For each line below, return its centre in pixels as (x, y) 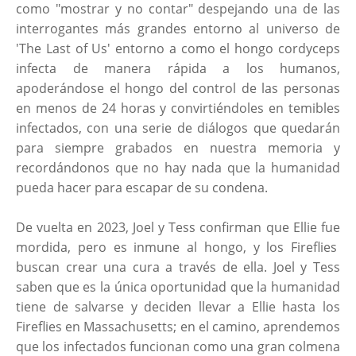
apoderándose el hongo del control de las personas (178, 88)
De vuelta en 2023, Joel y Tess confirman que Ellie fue (178, 227)
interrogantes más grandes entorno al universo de (178, 28)
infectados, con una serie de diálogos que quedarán (178, 128)
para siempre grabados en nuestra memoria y (178, 147)
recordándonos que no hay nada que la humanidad (178, 167)
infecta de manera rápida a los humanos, (178, 68)
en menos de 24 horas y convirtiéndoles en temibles (178, 108)
